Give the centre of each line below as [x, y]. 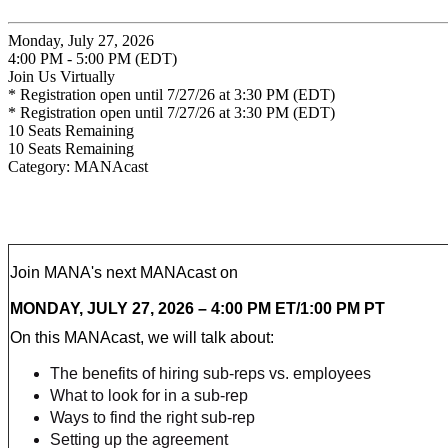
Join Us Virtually [61, 76]
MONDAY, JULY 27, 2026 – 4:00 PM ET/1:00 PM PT [197, 308]
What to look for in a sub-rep [149, 395]
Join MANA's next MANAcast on [124, 272]
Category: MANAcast [78, 166]
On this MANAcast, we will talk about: [142, 337]
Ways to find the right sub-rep [152, 417]
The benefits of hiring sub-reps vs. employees [210, 373]
